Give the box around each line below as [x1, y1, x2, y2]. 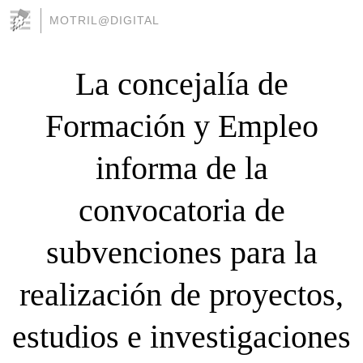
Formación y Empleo [45, 107, 318, 144]
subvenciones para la [45, 233, 318, 271]
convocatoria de [78, 191, 285, 228]
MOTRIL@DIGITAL [49, 14, 160, 27]
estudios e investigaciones [12, 318, 351, 355]
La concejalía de [75, 65, 288, 102]
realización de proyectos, [19, 275, 344, 313]
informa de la [95, 149, 268, 186]
